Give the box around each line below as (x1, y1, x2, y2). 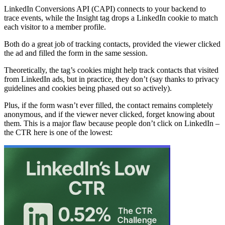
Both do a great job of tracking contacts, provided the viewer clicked (4, 40, 220, 49)
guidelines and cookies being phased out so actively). (4, 84, 172, 93)
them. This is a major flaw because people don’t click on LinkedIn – (4, 119, 219, 128)
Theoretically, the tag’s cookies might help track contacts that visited (4, 66, 218, 75)
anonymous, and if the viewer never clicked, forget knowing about (4, 110, 214, 119)
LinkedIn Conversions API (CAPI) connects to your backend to (4, 5, 206, 14)
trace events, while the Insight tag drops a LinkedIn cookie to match (4, 14, 218, 23)
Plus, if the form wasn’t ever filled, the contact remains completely (4, 101, 213, 110)
